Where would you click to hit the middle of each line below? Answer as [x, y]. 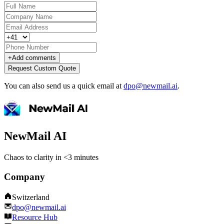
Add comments [34, 58]
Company [24, 176]
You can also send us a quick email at [64, 86]
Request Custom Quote [42, 68]
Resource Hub [35, 217]
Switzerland [31, 197]
